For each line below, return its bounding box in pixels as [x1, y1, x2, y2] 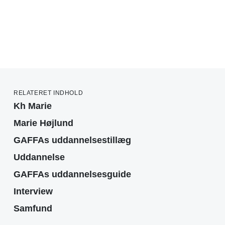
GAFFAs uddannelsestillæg [14, 135, 131, 146]
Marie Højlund [14, 118, 73, 129]
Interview [14, 186, 53, 197]
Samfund [14, 203, 52, 214]
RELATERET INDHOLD [14, 89, 83, 97]
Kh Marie [14, 101, 52, 111]
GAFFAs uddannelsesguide [14, 169, 131, 180]
